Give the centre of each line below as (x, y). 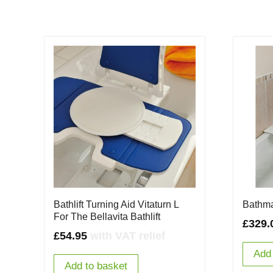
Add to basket (96, 266)
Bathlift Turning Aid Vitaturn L (116, 204)
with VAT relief (128, 236)
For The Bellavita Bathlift (107, 216)
